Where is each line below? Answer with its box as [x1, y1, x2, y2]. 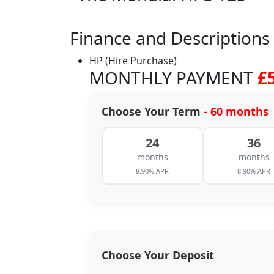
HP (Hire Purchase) [89, 53, 177, 67]
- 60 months [204, 103, 268, 119]
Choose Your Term [102, 103, 204, 119]
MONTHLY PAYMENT [89, 65, 257, 89]
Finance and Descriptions [70, 26, 270, 50]
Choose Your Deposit [102, 247, 214, 262]
